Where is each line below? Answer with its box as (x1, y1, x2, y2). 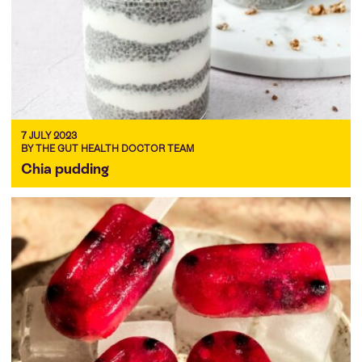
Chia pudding (21, 159, 109, 177)
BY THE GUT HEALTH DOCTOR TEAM (21, 142, 194, 154)
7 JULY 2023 (21, 129, 77, 141)
